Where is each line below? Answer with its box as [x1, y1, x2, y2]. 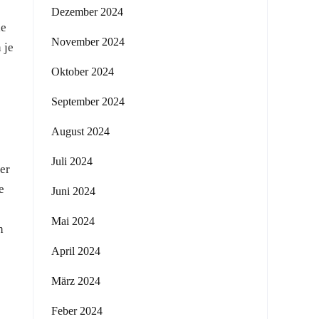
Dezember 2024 [51, 6, 123, 18]
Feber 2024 [51, 305, 103, 317]
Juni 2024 [51, 185, 95, 197]
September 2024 [51, 95, 125, 108]
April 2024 [51, 245, 100, 257]
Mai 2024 [51, 215, 95, 227]
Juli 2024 [51, 155, 93, 167]
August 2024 [51, 125, 110, 137]
